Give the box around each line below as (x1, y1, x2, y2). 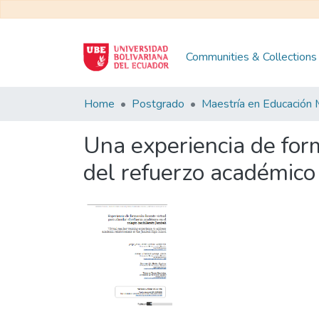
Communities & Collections (186, 49, 317, 65)
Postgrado (132, 96, 184, 112)
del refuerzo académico (83, 157, 315, 188)
